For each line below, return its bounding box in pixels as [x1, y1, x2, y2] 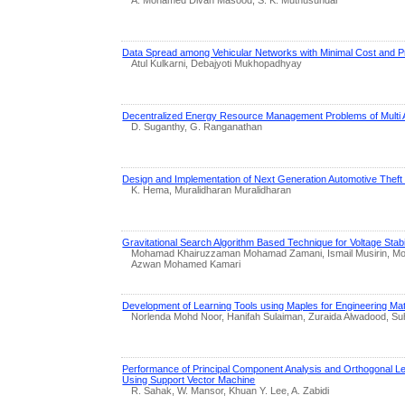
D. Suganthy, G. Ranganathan [131, 120, 263, 132]
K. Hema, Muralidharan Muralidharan [131, 184, 292, 195]
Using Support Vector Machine [122, 373, 256, 385]
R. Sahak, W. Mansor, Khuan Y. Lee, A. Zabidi [131, 384, 330, 396]
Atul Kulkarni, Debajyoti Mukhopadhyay [131, 57, 303, 69]
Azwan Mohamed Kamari [131, 258, 241, 269]
